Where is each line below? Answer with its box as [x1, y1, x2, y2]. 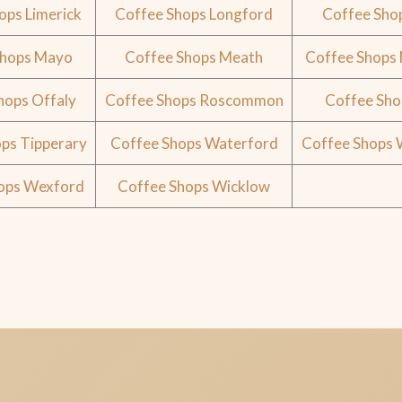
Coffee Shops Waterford [109, 134, 278, 153]
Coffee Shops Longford [115, 4, 274, 24]
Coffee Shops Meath [125, 48, 264, 67]
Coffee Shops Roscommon [104, 91, 284, 110]
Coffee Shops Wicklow [118, 177, 271, 197]
